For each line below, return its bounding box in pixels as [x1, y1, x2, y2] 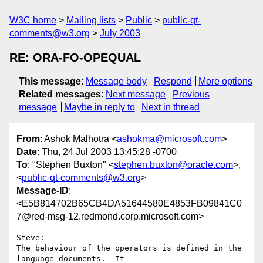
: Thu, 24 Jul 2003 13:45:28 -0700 [37, 147, 177, 157]
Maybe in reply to [63, 102, 135, 112]
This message [19, 76, 81, 86]
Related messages [19, 89, 101, 99]
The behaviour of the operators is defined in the [16, 244, 242, 253]
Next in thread [141, 102, 200, 112]
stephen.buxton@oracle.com [114, 160, 233, 170]
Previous [172, 89, 210, 99]
